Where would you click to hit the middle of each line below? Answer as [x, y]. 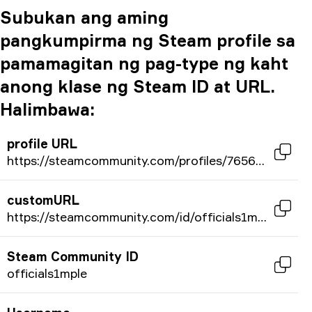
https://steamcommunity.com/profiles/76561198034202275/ [260, 160]
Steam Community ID [73, 256]
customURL [43, 200]
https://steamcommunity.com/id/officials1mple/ [262, 217]
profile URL [42, 143]
